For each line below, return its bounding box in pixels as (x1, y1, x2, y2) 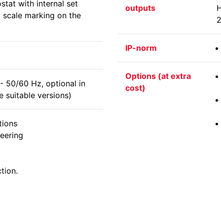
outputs (125, 3, 155, 13)
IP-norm (125, 43, 157, 53)
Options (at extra (125, 71, 191, 81)
